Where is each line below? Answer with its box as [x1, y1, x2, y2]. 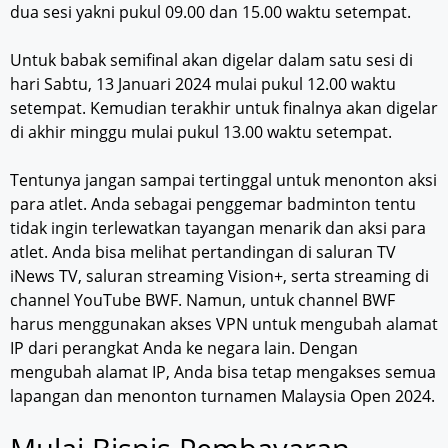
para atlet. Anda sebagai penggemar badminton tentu [10, 192, 416, 215]
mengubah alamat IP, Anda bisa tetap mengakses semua [10, 360, 436, 383]
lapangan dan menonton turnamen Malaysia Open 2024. [10, 384, 435, 407]
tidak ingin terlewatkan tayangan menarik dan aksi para [10, 216, 426, 239]
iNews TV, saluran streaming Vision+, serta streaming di [10, 264, 429, 287]
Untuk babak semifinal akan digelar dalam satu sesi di [10, 48, 413, 71]
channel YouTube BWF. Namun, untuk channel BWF [10, 288, 395, 311]
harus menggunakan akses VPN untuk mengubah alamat [10, 312, 438, 335]
